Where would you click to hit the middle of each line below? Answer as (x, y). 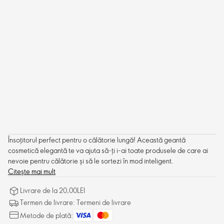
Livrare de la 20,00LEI (52, 190)
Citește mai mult (32, 171)
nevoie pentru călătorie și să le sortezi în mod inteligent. (91, 161)
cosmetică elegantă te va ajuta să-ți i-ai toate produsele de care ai (108, 150)
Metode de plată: (46, 215)
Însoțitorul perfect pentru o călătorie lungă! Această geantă (97, 140)
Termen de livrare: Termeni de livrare (75, 202)
